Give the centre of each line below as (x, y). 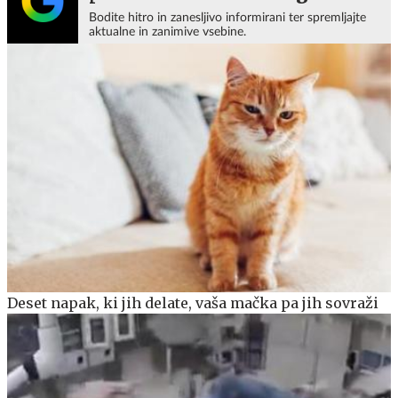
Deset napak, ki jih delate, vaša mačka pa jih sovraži (193, 303)
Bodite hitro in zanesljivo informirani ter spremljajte (227, 17)
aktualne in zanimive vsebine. (167, 32)
